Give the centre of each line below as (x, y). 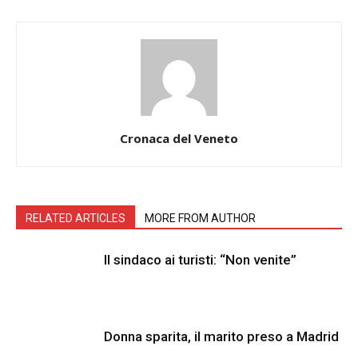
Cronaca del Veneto (179, 138)
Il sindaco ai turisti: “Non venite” (200, 260)
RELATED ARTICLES (76, 218)
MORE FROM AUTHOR (200, 218)
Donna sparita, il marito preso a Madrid (221, 336)
